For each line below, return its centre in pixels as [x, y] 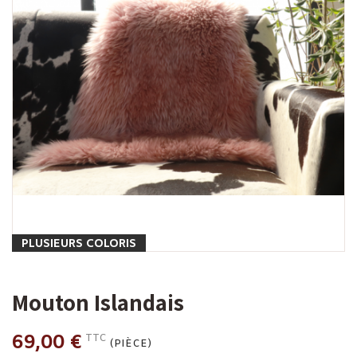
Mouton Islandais [98, 303]
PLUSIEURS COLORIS [79, 245]
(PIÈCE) [131, 344]
